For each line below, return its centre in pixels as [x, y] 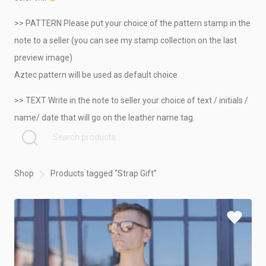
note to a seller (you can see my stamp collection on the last [126, 40]
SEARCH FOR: [51, 143]
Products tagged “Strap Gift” [104, 174]
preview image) [43, 58]
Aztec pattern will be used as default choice [96, 75]
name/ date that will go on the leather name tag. [104, 118]
